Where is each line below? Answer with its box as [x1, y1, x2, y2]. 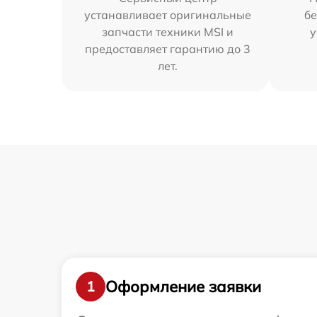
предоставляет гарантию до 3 [85, 42, 251, 56]
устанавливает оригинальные [84, 8, 252, 22]
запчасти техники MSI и [102, 25, 234, 39]
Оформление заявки [105, 276, 261, 296]
